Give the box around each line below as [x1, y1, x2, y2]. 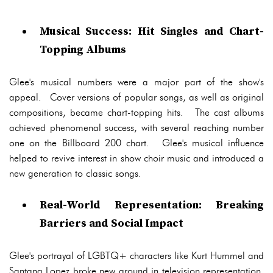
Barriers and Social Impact [40, 216, 183, 230]
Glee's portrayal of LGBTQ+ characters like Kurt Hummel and [9, 250, 264, 261]
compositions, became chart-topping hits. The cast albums [9, 107, 264, 118]
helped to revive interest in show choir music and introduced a [9, 152, 264, 164]
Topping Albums [40, 43, 126, 57]
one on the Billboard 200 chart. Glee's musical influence [9, 137, 264, 149]
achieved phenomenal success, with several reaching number [9, 122, 264, 133]
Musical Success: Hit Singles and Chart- [40, 24, 264, 38]
